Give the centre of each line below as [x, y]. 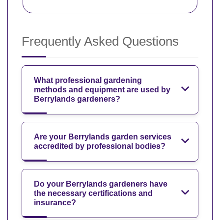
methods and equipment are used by [102, 89]
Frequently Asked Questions [100, 41]
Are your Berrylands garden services [103, 137]
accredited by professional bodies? [100, 146]
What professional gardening [88, 80]
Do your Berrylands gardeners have [101, 184]
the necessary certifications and [93, 193]
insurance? [55, 202]
